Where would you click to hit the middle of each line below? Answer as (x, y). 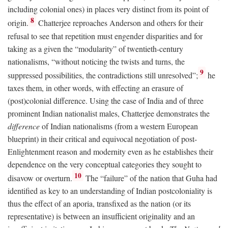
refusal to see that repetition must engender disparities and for (105, 36)
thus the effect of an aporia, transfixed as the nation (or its (99, 204)
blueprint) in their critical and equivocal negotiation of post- (102, 138)
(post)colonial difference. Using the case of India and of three (106, 100)
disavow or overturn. (40, 178)
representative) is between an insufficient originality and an (101, 216)
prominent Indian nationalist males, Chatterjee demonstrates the (109, 113)
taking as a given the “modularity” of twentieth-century (95, 48)
